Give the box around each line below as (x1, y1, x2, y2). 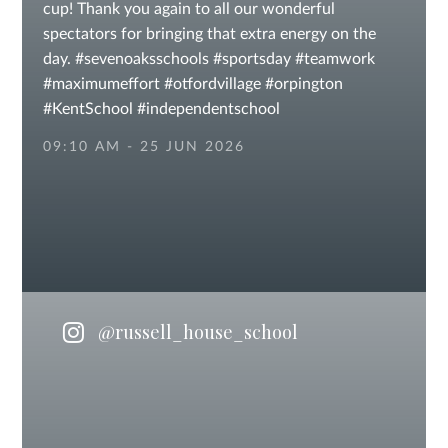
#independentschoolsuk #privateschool (42, 126, 318, 142)
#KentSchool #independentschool (42, 101, 280, 117)
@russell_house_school (93, 320, 298, 344)
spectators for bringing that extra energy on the (42, 26, 376, 42)
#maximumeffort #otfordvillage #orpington (42, 76, 343, 92)
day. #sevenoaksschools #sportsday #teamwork (42, 51, 375, 67)
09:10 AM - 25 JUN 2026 (42, 140, 245, 154)
